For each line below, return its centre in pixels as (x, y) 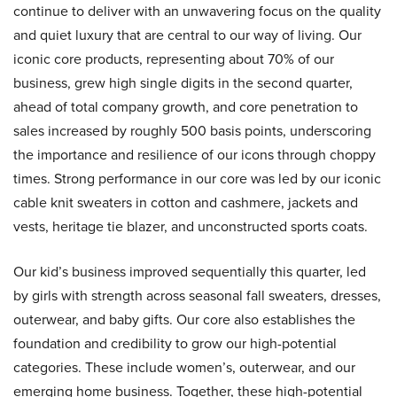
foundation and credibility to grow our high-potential (175, 343)
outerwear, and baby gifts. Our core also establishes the (184, 319)
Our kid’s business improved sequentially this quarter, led (190, 271)
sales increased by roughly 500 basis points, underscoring (192, 130)
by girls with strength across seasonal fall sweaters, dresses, (197, 295)
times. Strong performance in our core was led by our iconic (197, 178)
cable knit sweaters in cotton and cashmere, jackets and (186, 202)
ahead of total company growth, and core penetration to (186, 106)
